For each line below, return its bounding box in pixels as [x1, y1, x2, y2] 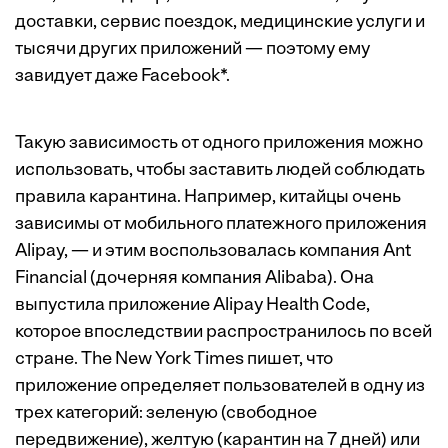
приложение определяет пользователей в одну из [15, 377, 425, 397]
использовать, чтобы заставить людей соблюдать [15, 161, 425, 181]
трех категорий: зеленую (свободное [15, 404, 317, 424]
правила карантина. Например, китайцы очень [15, 188, 401, 208]
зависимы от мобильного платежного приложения [15, 215, 427, 235]
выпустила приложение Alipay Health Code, [15, 296, 370, 316]
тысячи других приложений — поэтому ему [15, 40, 370, 60]
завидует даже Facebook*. [15, 67, 230, 87]
